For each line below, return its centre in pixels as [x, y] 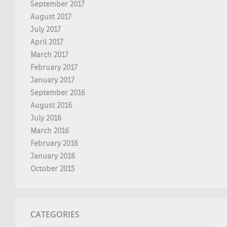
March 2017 [49, 55]
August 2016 [51, 106]
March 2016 [50, 131]
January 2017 [52, 80]
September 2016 [58, 93]
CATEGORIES [55, 214]
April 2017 [47, 42]
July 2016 [46, 118]
